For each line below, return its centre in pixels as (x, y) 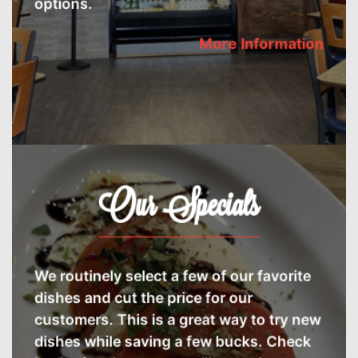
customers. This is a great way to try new (177, 316)
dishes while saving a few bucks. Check (173, 338)
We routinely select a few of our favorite (173, 274)
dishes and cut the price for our (144, 295)
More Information (260, 40)
